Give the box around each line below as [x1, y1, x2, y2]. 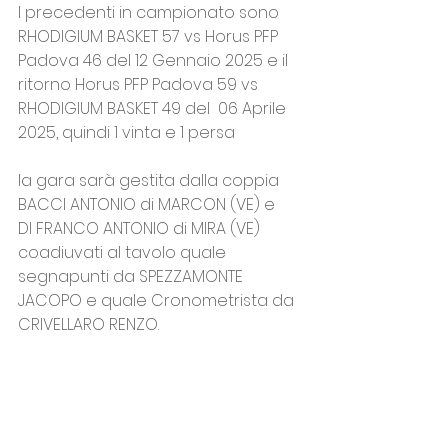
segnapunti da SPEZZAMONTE [18, 265, 247, 289]
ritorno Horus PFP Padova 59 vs [18, 73, 262, 97]
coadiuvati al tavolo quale [18, 241, 230, 265]
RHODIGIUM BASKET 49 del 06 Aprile [18, 97, 290, 121]
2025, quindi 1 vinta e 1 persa [18, 121, 235, 145]
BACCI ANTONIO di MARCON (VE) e [18, 193, 275, 217]
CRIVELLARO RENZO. [18, 313, 159, 337]
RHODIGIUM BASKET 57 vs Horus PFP [18, 25, 282, 49]
